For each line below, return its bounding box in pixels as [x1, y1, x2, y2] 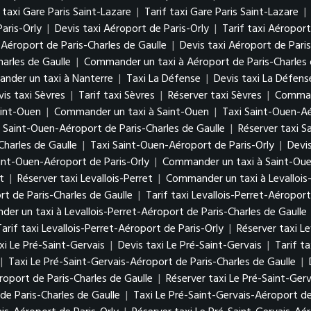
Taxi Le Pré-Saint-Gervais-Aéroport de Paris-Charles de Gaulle [8, 253, 296, 271]
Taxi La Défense [126, 70, 201, 88]
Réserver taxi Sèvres [168, 87, 262, 105]
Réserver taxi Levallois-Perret [17, 170, 153, 188]
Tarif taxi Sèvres [78, 87, 155, 105]
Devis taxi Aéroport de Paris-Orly [55, 20, 209, 38]
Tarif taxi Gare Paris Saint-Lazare [144, 3, 299, 22]
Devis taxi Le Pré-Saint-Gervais [118, 237, 262, 255]
